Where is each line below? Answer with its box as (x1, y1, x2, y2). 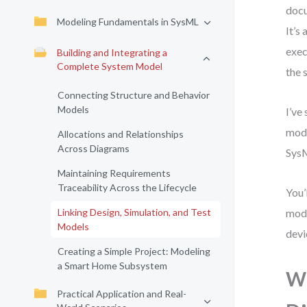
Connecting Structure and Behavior (58, 89, 210, 101)
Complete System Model (57, 60, 162, 72)
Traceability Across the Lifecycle (58, 182, 197, 193)
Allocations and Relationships (58, 128, 184, 140)
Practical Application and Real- (57, 288, 186, 299)
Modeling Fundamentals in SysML (57, 16, 199, 27)
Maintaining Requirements (58, 167, 171, 179)
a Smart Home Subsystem (58, 260, 167, 271)
